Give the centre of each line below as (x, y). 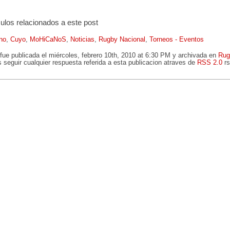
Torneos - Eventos (177, 40)
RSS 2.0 (210, 63)
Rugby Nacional (122, 40)
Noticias (82, 40)
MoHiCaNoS (48, 40)
